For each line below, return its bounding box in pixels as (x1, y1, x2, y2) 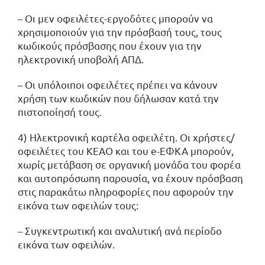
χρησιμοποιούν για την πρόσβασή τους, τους (18, 25, 222, 38)
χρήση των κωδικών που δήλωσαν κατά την (18, 91, 219, 104)
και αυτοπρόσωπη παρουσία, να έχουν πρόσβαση (18, 171, 243, 184)
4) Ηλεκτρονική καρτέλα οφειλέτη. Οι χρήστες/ (18, 130, 235, 143)
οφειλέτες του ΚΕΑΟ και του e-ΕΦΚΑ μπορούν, (18, 144, 234, 157)
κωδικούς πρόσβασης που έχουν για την (18, 38, 202, 51)
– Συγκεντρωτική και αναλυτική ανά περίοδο (18, 224, 222, 237)
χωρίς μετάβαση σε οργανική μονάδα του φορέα (18, 157, 241, 170)
